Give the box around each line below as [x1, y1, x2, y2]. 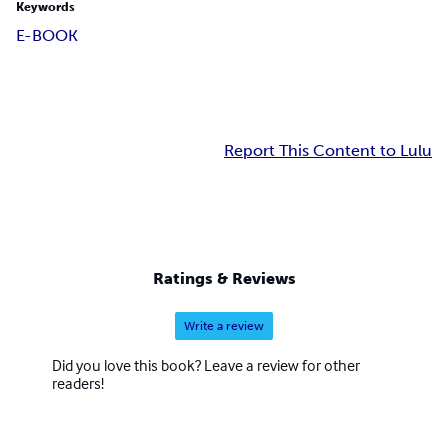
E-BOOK [16, 26, 78, 46]
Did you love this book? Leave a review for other [52, 354, 360, 375]
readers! [52, 372, 104, 393]
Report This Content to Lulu [224, 141, 432, 161]
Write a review [184, 318, 264, 333]
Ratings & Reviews [152, 268, 296, 288]
